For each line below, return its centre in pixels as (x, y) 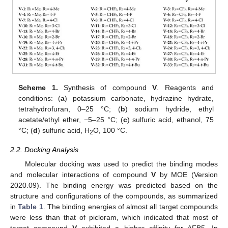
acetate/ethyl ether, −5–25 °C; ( (71, 120)
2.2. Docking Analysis (44, 150)
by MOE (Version (187, 174)
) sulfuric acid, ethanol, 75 (170, 120)
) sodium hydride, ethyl (169, 109)
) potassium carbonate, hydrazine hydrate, (139, 98)
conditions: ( (40, 98)
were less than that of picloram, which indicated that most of (114, 217)
